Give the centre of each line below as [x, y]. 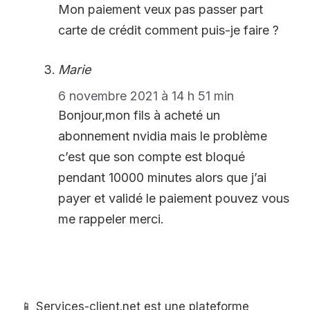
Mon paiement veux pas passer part [161, 9]
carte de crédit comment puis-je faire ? [168, 30]
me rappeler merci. [111, 219]
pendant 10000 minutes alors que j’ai [162, 177]
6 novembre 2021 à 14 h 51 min [146, 95]
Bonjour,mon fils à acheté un [139, 115]
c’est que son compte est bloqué [152, 156]
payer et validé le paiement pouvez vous [174, 198]
